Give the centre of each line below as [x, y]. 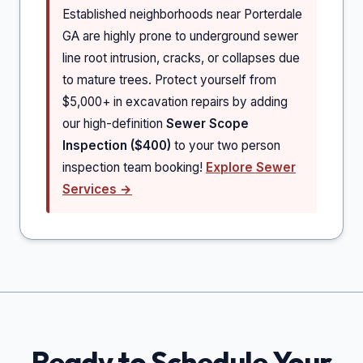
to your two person [226, 146]
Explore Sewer [251, 168]
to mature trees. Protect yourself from [169, 80]
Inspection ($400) [117, 146]
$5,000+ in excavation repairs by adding [175, 102]
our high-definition [114, 124]
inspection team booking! [134, 168]
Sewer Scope [207, 124]
